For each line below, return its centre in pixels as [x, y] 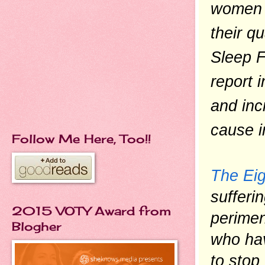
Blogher [37, 226]
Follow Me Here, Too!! [81, 139]
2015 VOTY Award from [91, 211]
